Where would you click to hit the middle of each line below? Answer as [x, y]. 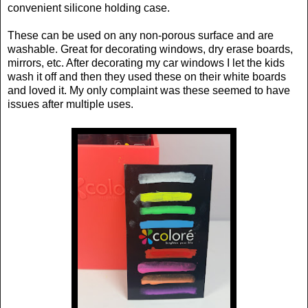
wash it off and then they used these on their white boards [147, 76]
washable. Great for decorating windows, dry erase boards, [150, 49]
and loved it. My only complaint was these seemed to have [149, 90]
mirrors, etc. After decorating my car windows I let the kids [146, 63]
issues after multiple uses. [70, 104]
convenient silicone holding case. [89, 8]
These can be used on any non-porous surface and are [141, 35]
